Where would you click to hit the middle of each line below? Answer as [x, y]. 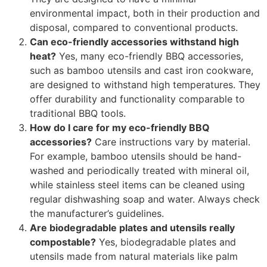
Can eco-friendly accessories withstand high [134, 41]
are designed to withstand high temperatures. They [145, 84]
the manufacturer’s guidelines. [97, 213]
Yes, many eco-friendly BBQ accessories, [150, 56]
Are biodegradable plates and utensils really [132, 227]
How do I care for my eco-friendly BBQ [120, 127]
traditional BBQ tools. [78, 113]
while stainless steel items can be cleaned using [137, 184]
